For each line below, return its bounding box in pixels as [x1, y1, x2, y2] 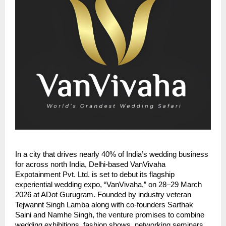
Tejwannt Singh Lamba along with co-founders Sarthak [15, 201, 193, 209]
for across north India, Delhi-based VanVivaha [15, 160, 165, 169]
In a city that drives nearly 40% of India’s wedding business [15, 150, 208, 159]
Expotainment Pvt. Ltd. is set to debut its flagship [15, 171, 175, 179]
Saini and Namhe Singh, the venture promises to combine [15, 211, 204, 219]
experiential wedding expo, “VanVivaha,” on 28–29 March [15, 181, 202, 189]
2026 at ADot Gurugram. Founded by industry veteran [15, 191, 191, 199]
